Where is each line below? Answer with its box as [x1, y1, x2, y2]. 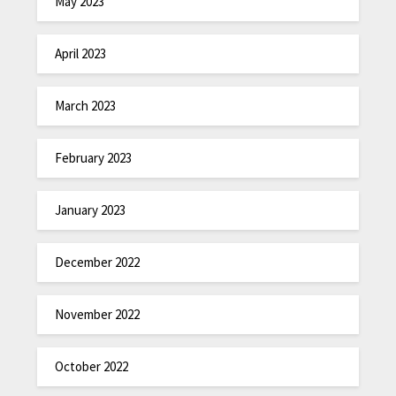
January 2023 [55, 201, 126, 218]
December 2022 [55, 253, 141, 270]
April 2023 [55, 44, 107, 62]
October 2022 [55, 357, 129, 375]
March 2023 [55, 96, 117, 114]
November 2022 [55, 305, 141, 323]
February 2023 [55, 148, 133, 166]
